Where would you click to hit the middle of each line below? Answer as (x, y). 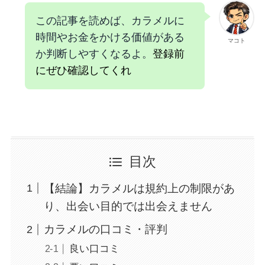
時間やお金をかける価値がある (110, 38)
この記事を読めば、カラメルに (110, 21)
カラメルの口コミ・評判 (106, 230)
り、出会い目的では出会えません (128, 206)
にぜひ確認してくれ (83, 71)
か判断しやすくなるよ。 (94, 54)
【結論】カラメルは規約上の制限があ (140, 188)
